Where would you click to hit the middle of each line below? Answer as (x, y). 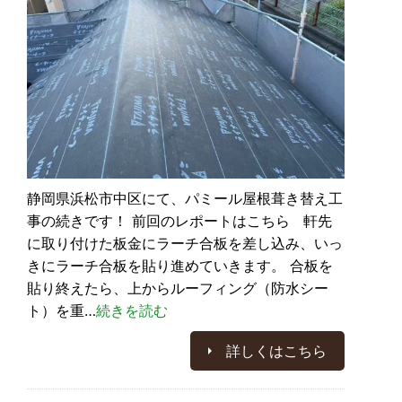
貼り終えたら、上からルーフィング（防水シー (178, 288)
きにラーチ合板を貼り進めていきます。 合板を (180, 265)
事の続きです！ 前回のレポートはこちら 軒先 (179, 220)
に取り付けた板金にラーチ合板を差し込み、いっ (185, 243)
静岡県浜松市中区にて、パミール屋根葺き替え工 (185, 198)
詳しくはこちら (276, 350)
